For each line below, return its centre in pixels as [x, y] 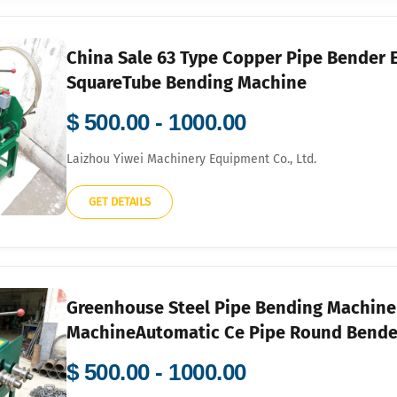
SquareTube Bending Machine [186, 82]
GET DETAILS [119, 201]
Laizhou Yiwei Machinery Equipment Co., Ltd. [191, 159]
